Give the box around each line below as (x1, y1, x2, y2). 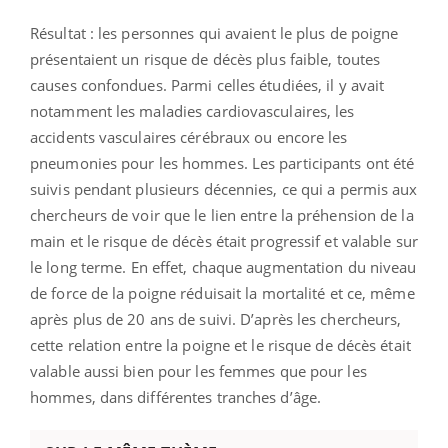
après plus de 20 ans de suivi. (30, 308, 241, 329)
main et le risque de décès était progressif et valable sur (30, 230, 418, 251)
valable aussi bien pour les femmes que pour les (30, 360, 367, 381)
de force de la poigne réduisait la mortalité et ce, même (30, 282, 415, 303)
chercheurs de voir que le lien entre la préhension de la (30, 204, 414, 225)
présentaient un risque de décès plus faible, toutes (30, 48, 381, 69)
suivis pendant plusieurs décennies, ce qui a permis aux (30, 178, 418, 199)
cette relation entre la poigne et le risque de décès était (30, 334, 411, 355)
